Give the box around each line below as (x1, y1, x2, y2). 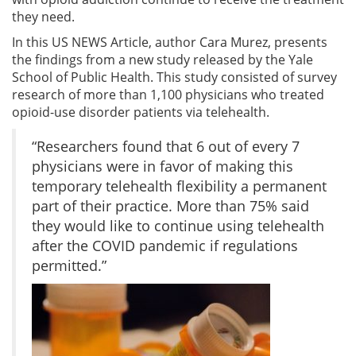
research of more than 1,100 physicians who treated (12, 85, 324, 103)
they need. (12, 7, 75, 25)
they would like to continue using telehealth (32, 215, 324, 235)
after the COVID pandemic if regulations (32, 235, 298, 255)
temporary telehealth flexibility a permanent (32, 176, 327, 195)
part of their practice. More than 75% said (32, 195, 309, 215)
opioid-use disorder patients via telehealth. (12, 103, 269, 121)
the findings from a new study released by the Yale (12, 50, 313, 68)
